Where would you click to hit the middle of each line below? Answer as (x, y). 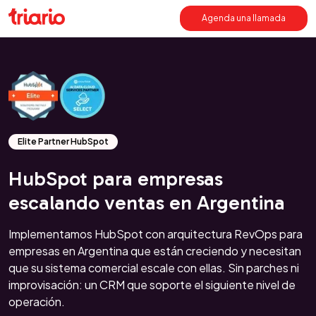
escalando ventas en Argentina (147, 202)
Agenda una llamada (243, 18)
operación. (37, 302)
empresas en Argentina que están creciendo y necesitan (155, 251)
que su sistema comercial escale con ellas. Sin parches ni (154, 268)
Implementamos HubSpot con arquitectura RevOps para (156, 234)
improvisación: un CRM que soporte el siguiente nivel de (152, 285)
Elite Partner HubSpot (63, 141)
